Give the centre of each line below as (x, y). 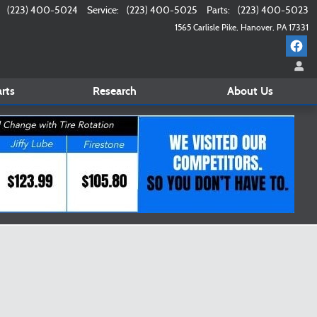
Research (114, 91)
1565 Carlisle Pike (206, 28)
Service (102, 11)
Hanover (257, 28)
